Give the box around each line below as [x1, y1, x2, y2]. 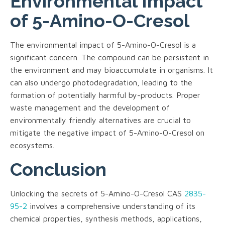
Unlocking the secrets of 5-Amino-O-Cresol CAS [10, 188, 184, 198]
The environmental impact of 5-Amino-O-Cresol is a [10, 40, 196, 49]
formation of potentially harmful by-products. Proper [10, 90, 200, 99]
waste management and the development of [10, 102, 170, 112]
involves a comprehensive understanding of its [27, 201, 195, 210]
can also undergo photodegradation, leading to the [10, 77, 192, 87]
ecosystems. [10, 140, 54, 150]
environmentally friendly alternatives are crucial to [10, 115, 191, 125]
